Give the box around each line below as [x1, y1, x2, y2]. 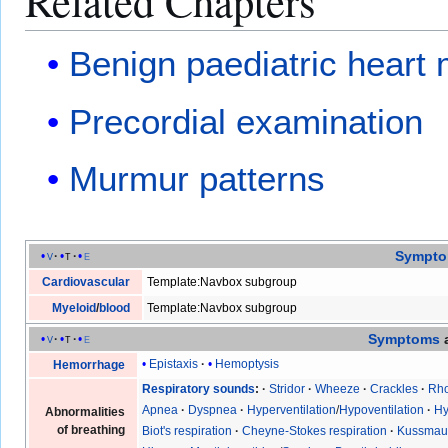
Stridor [269, 382, 306, 397]
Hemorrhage [52, 357, 125, 372]
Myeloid [51, 300, 96, 315]
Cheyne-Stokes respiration [242, 424, 388, 439]
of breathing [56, 422, 125, 437]
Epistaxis [149, 357, 199, 372]
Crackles [370, 382, 419, 397]
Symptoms [367, 330, 440, 347]
